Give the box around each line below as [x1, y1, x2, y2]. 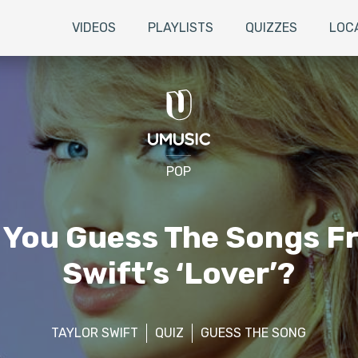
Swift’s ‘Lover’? [62, 255, 296, 291]
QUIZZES [245, 19, 297, 35]
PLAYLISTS [148, 19, 213, 35]
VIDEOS [72, 19, 116, 35]
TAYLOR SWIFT [51, 324, 139, 340]
